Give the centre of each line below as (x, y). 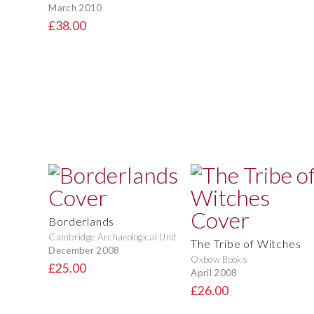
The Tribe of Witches (246, 244)
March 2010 (75, 7)
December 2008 (84, 250)
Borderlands (82, 221)
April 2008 (214, 272)
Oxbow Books (219, 260)
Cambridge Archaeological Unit (113, 237)
